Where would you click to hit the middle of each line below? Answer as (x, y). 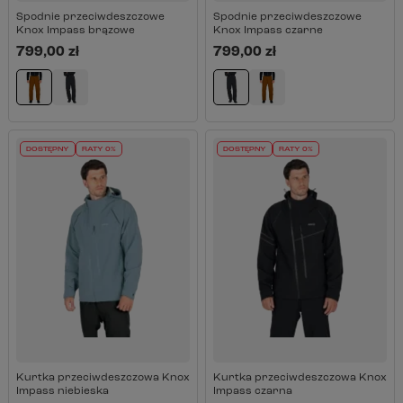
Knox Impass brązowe (75, 31)
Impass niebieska (62, 391)
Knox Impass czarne (268, 31)
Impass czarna (252, 391)
